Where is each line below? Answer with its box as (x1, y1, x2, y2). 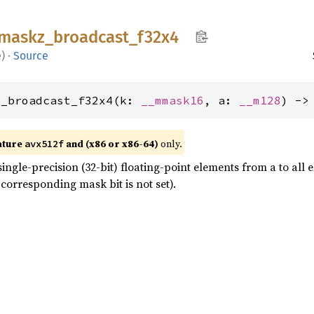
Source (13, 49, 48, 62)
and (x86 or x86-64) (64, 137, 158, 151)
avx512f (25, 137, 64, 150)
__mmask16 (141, 93, 204, 107)
